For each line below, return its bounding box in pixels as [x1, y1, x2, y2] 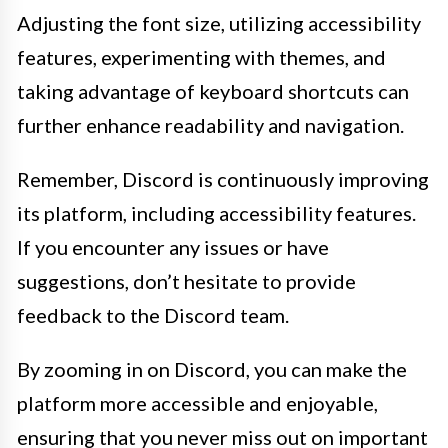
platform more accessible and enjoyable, [17, 391, 378, 416]
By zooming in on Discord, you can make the [17, 357, 407, 382]
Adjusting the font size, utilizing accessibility [17, 11, 421, 36]
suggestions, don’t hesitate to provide [17, 269, 356, 294]
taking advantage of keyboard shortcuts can [17, 79, 409, 104]
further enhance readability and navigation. [17, 113, 404, 138]
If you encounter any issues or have [17, 235, 329, 260]
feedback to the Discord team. [17, 303, 289, 328]
